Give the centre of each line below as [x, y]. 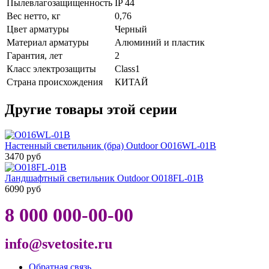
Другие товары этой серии [91, 109]
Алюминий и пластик [160, 42]
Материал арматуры [48, 42]
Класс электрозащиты [51, 68]
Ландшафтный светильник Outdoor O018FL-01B [104, 178]
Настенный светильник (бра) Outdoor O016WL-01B [110, 145]
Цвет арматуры [38, 29]
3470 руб [23, 156]
